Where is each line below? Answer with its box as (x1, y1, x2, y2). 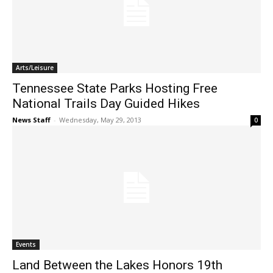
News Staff (12, 115, 51, 125)
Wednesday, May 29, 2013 (59, 115, 141, 125)
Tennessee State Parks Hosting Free (12, 81, 218, 96)
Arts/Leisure (16, 63, 54, 73)
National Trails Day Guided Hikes (12, 96, 200, 112)
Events (16, 240, 36, 249)
